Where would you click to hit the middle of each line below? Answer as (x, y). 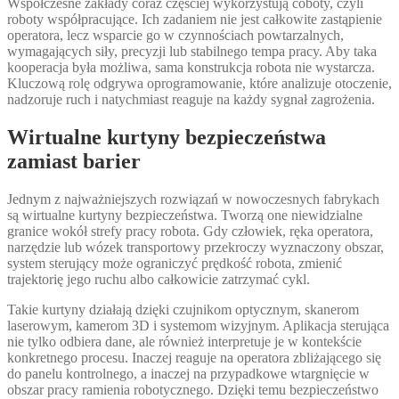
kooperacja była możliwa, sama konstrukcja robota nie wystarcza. (191, 67)
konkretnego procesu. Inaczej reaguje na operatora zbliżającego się (194, 357)
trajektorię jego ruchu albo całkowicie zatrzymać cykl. (159, 279)
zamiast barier (74, 161)
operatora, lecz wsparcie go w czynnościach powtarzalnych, (175, 35)
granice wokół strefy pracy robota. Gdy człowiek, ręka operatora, (190, 231)
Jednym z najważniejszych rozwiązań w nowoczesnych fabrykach (193, 199)
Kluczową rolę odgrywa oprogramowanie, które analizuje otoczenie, (199, 83)
